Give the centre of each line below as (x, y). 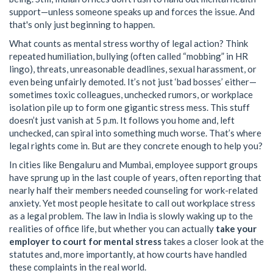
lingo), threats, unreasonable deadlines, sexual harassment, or (133, 69)
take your (236, 228)
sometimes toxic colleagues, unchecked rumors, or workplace (131, 94)
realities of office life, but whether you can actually (112, 228)
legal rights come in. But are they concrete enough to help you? (136, 145)
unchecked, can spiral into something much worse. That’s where (135, 133)
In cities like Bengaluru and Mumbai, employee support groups (133, 164)
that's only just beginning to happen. (82, 24)
